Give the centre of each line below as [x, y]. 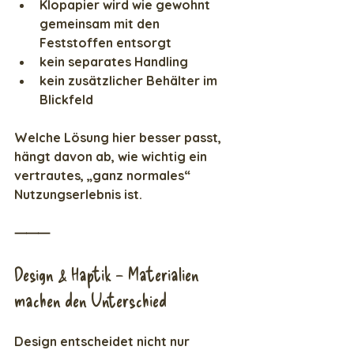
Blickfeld [66, 100]
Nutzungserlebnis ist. [78, 195]
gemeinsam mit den [101, 24]
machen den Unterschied [90, 300]
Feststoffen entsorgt [105, 43]
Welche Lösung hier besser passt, [119, 138]
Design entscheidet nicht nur [104, 342]
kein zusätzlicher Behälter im [130, 81]
